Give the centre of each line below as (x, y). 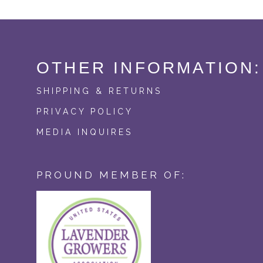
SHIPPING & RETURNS (99, 91)
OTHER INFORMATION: (149, 68)
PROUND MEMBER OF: (111, 175)
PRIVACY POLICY (85, 111)
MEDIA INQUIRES (85, 132)
